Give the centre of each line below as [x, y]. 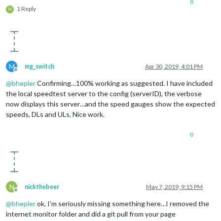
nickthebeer [42, 187]
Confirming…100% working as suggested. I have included [124, 83]
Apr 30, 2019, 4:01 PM [174, 67]
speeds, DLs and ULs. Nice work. [55, 114]
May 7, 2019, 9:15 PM [174, 187]
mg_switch [39, 67]
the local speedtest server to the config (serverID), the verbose [104, 94]
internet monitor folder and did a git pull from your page [91, 214]
